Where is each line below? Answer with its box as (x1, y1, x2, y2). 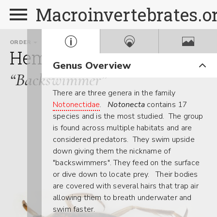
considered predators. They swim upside (53, 134, 195, 145)
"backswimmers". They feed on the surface (53, 157, 200, 168)
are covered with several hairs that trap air (53, 181, 199, 191)
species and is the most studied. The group (53, 111, 203, 122)
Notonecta (108, 99, 145, 110)
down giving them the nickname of (53, 146, 171, 156)
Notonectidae (53, 99, 100, 110)
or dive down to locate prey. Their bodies (53, 169, 198, 180)
